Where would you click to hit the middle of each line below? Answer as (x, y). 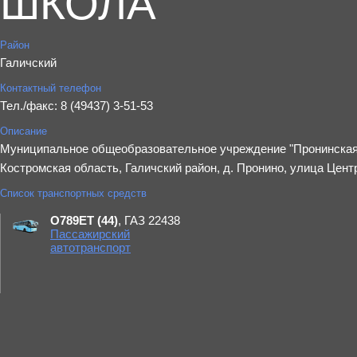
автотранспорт (90, 247)
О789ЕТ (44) (84, 220)
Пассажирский (90, 234)
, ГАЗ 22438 (149, 220)
